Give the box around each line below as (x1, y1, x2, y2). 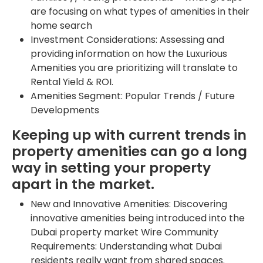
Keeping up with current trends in (12, 124, 247, 144)
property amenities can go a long (12, 141, 247, 161)
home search (31, 18, 92, 32)
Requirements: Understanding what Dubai (31, 239, 222, 253)
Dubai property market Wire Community (31, 225, 218, 239)
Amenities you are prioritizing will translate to (31, 60, 238, 75)
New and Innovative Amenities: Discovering (31, 197, 227, 211)
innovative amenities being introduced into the (31, 211, 245, 225)
